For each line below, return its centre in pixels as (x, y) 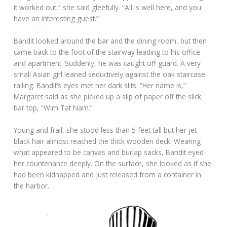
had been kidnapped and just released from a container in (108, 174)
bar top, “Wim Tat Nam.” (53, 108)
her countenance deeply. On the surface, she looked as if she (113, 163)
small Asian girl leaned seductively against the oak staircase (110, 74)
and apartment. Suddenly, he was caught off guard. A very (107, 63)
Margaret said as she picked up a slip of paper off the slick (108, 97)
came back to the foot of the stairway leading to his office (107, 52)
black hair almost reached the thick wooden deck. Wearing (107, 141)
